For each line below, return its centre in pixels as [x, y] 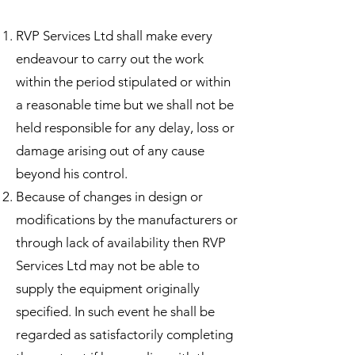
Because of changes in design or [109, 196]
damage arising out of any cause [110, 150]
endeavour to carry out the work [110, 58]
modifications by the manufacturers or [127, 219]
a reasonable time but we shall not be [125, 104]
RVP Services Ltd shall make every [114, 35]
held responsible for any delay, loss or [125, 127]
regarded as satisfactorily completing [124, 334]
